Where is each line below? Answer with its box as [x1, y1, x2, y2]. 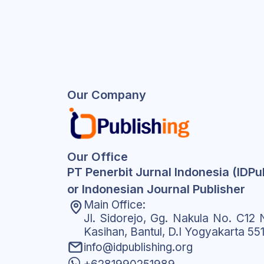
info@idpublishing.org [84, 240, 193, 255]
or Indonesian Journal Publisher [67, 182, 245, 197]
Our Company [67, 88, 146, 102]
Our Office [67, 150, 128, 164]
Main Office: [84, 198, 146, 212]
